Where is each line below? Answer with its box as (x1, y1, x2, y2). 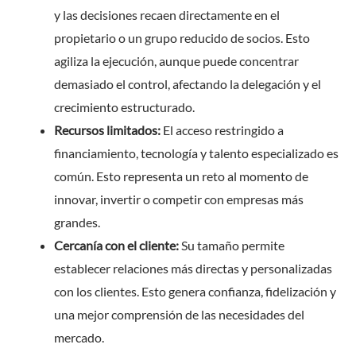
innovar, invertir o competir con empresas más (54, 191, 304, 207)
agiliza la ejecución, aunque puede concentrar (54, 52, 299, 68)
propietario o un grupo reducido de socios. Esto (54, 29, 310, 45)
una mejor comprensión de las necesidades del (54, 306, 304, 322)
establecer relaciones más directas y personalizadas (54, 260, 332, 276)
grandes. (54, 214, 100, 230)
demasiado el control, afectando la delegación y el (54, 75, 321, 91)
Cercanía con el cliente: (54, 237, 179, 253)
